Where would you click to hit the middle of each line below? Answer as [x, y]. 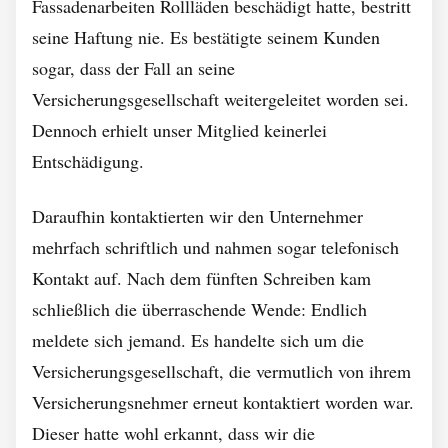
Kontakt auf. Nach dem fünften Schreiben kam [201, 278]
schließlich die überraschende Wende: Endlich [199, 309]
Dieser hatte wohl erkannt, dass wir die [173, 433]
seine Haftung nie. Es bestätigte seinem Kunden [206, 37]
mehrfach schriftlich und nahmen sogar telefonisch [215, 247]
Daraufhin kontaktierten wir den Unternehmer [197, 216]
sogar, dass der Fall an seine [133, 68]
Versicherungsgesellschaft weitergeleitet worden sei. [220, 99]
